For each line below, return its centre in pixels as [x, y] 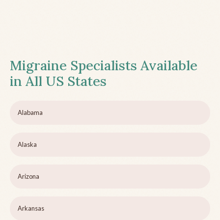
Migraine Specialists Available [104, 65]
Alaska [27, 144]
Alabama [30, 112]
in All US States [58, 81]
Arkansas [31, 208]
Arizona [28, 176]
